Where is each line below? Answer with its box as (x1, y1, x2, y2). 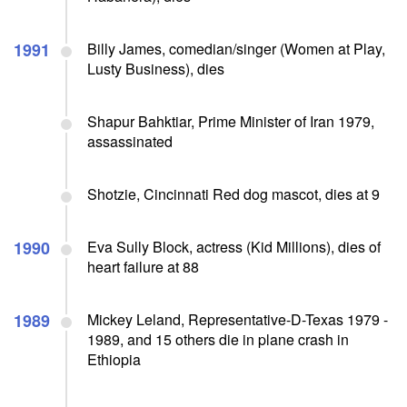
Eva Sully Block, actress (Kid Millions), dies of (87, 235, 381, 257)
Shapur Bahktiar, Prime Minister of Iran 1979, (87, 110, 374, 132)
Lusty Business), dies (87, 57, 224, 79)
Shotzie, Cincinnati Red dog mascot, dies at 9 (87, 183, 380, 204)
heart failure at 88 (87, 255, 199, 277)
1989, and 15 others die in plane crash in (87, 328, 349, 350)
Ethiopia (87, 348, 141, 370)
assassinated (87, 130, 173, 152)
